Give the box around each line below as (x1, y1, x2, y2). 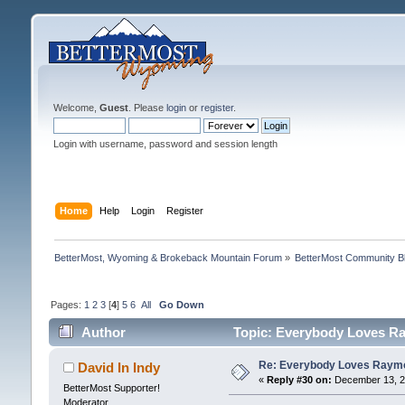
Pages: (50, 298, 84, 310)
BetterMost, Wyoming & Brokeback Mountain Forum (53, 251, 282, 263)
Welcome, (52, 102, 99, 113)
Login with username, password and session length (52, 138, 278, 149)
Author (81, 325, 127, 341)
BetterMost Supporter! (62, 382, 160, 394)
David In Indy (78, 360, 161, 376)
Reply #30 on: (266, 374, 332, 386)
